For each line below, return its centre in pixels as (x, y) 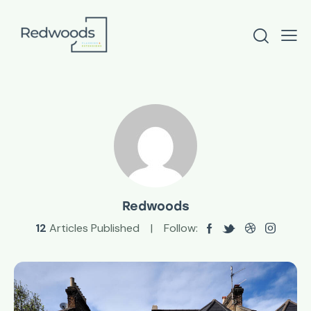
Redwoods (155, 207)
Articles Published (93, 228)
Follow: (180, 228)
